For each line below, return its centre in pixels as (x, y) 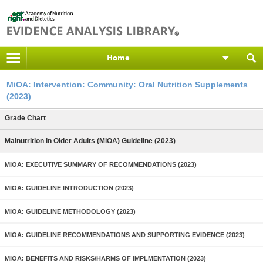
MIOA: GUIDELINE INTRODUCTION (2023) (69, 188)
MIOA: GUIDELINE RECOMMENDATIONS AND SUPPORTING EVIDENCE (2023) (125, 235)
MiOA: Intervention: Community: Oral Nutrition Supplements (127, 85)
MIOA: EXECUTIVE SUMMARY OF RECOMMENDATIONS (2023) (101, 164)
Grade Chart (25, 118)
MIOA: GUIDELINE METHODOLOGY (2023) (70, 211)
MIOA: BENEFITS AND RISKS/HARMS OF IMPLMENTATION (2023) (105, 258)
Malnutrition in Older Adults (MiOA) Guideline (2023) (90, 141)
